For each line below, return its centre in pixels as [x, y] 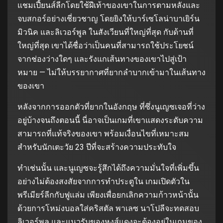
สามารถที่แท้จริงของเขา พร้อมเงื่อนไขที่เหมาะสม [103, 133]
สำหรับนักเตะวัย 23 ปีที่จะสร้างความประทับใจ [97, 147]
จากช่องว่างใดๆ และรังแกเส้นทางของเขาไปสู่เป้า [102, 59]
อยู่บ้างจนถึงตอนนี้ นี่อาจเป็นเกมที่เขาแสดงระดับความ [110, 120]
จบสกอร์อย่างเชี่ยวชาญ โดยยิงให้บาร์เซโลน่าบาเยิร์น [109, 18]
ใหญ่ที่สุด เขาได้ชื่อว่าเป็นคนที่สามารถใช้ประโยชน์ [106, 45]
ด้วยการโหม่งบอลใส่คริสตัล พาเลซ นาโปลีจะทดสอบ [108, 208]
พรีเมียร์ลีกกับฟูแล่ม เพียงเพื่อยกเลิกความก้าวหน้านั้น [108, 195]
